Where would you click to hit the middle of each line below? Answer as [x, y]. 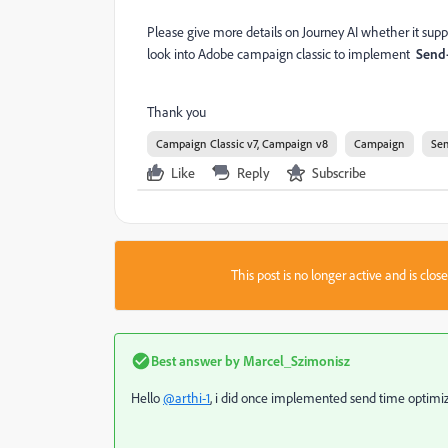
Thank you [176, 112]
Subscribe [339, 172]
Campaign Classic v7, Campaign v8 [242, 143]
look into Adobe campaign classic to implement [281, 54]
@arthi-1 [186, 398]
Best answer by [195, 360]
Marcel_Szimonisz [295, 360]
